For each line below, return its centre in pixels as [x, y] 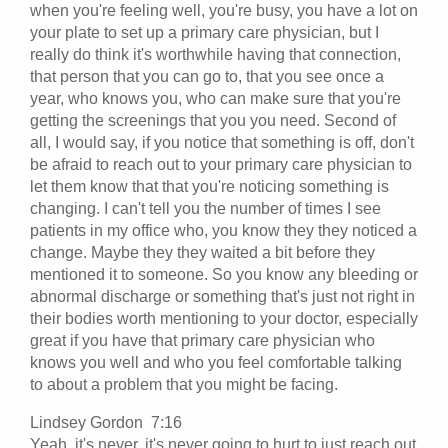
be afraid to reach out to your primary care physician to [221, 164]
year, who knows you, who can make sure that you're [215, 98]
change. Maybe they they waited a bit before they [202, 252]
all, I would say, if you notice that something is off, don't [222, 142]
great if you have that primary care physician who [202, 340]
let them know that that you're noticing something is [209, 186]
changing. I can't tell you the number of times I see [205, 208]
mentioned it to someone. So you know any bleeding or [224, 274]
